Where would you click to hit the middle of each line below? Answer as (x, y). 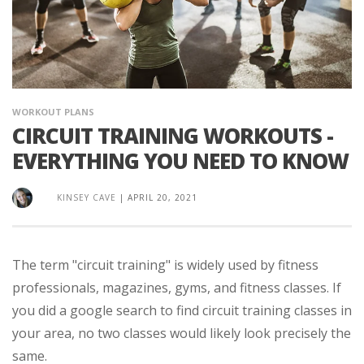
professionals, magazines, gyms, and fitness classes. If (177, 287)
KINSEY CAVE (87, 197)
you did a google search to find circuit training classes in (182, 310)
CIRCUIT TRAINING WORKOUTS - (173, 135)
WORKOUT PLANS (53, 111)
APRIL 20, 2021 (162, 197)
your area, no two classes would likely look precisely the (182, 333)
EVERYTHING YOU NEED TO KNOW (180, 160)
